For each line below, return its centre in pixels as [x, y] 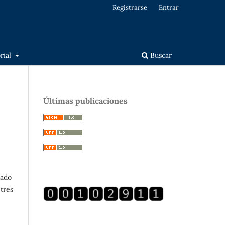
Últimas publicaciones [85, 101]
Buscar [160, 55]
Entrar [169, 7]
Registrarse [130, 7]
